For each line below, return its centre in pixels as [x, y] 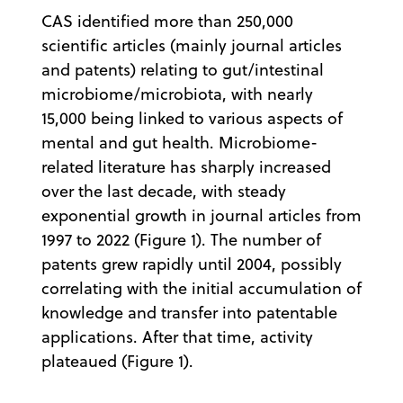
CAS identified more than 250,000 [167, 21]
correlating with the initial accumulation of [201, 288]
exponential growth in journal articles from [201, 215]
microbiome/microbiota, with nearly [177, 94]
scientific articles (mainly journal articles [192, 45]
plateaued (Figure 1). [117, 361]
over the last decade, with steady [164, 191]
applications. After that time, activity [177, 336]
